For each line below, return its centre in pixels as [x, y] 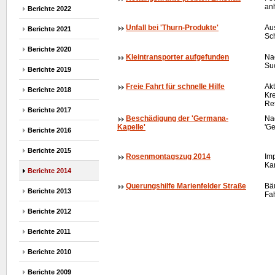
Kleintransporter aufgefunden [177, 57]
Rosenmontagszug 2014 [168, 157]
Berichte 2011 [49, 231]
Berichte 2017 [49, 110]
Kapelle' [131, 127]
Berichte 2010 [49, 252]
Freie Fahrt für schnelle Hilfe [175, 87]
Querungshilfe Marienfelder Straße [186, 186]
